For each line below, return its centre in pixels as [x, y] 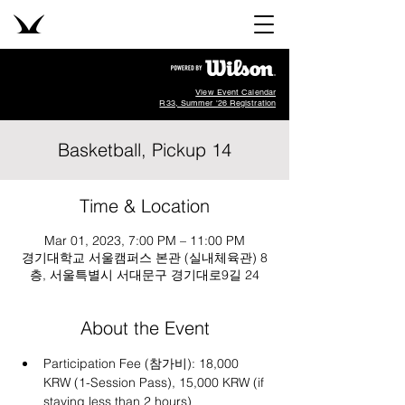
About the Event [145, 328]
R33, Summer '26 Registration [217, 103]
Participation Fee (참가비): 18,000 [143, 363]
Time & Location [145, 206]
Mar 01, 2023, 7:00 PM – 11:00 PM [145, 240]
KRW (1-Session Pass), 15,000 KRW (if [155, 382]
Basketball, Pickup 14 [145, 150]
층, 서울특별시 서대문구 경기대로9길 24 [145, 275]
